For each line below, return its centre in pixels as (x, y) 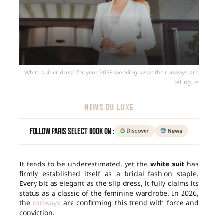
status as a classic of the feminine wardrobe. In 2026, (109, 193)
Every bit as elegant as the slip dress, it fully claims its (109, 183)
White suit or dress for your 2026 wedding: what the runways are (111, 73)
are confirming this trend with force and (129, 203)
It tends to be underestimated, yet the (85, 164)
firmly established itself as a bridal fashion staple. (109, 174)
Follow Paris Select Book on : (72, 132)
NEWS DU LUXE (109, 108)
